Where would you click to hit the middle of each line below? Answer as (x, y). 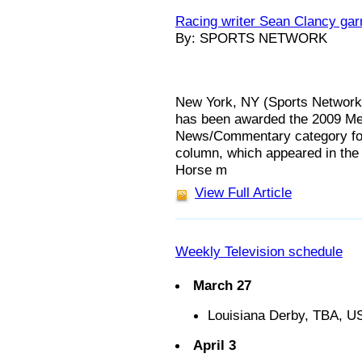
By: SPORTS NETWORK (251, 38)
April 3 (215, 345)
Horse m (201, 170)
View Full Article (243, 192)
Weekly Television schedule (259, 251)
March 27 (222, 285)
